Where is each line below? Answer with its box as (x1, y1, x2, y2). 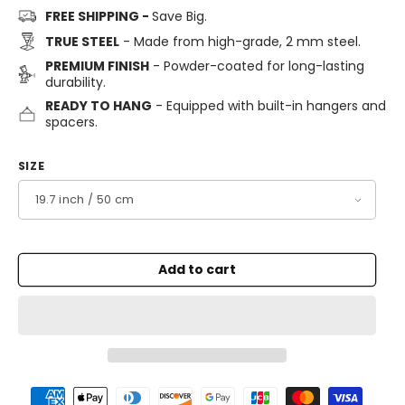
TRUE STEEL (44, 33, 119, 52)
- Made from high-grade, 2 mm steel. (118, 33, 361, 52)
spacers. (44, 113, 98, 132)
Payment (16, 381, 72, 399)
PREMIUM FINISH (44, 57, 149, 76)
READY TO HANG (44, 97, 152, 116)
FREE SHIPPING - (44, 7, 152, 26)
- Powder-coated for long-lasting (148, 57, 364, 76)
